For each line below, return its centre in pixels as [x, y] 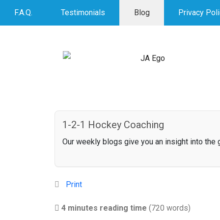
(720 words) [169, 208]
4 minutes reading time [104, 208]
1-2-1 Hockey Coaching [113, 125]
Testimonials [83, 13]
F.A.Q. [24, 13]
